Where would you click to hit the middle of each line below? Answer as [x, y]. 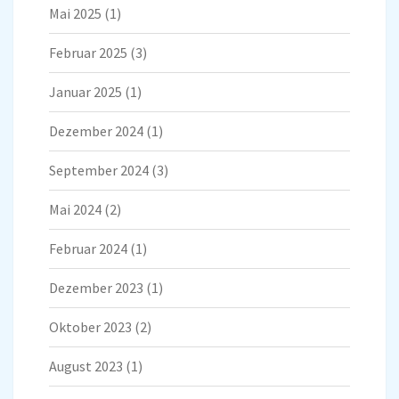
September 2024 [99, 171]
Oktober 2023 [90, 327]
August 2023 [86, 366]
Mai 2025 [75, 14]
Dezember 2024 [96, 131]
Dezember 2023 [96, 288]
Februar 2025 [88, 53]
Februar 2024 [88, 249]
